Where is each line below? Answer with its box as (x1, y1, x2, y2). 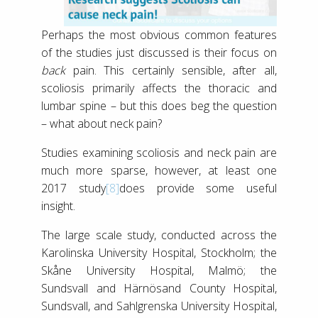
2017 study (41, 180, 106, 196)
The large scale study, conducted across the (41, 226, 277, 243)
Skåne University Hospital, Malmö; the (41, 262, 277, 278)
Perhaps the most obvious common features (41, 26, 277, 43)
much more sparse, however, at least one (41, 162, 277, 178)
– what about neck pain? (41, 115, 162, 131)
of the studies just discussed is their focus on (41, 44, 277, 60)
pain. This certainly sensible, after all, (72, 62, 278, 78)
